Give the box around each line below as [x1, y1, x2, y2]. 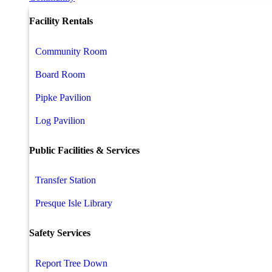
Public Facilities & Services [29, 144, 140, 155]
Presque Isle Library [35, 198, 112, 209]
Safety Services [29, 228, 90, 239]
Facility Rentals [29, 16, 93, 27]
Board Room [35, 69, 85, 80]
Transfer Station [35, 175, 96, 186]
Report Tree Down [35, 257, 107, 268]
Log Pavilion [35, 115, 85, 126]
